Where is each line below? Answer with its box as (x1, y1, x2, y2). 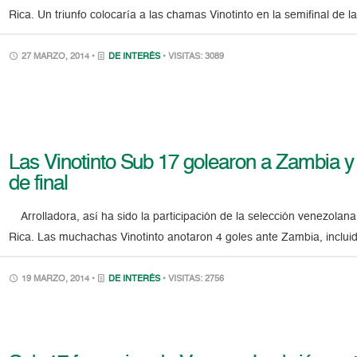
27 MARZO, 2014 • (19, 53, 98, 61)
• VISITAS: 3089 (163, 53, 225, 61)
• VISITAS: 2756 (163, 274, 225, 284)
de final (9, 173, 68, 194)
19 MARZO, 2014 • (19, 274, 98, 284)
